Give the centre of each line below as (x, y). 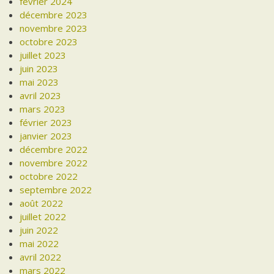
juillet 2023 (43, 55)
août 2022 (42, 203)
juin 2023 (39, 69)
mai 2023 (39, 82)
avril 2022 (41, 257)
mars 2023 (43, 109)
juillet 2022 (43, 217)
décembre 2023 (54, 15)
